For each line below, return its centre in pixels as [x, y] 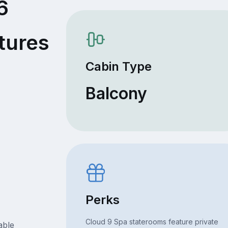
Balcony [116, 93]
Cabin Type [118, 66]
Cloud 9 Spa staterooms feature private [152, 221]
